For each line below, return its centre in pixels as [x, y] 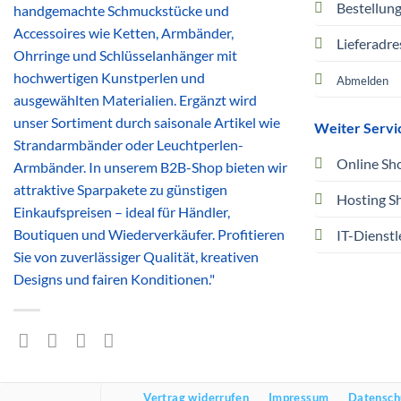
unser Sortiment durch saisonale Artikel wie [147, 123]
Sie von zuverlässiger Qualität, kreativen [136, 257]
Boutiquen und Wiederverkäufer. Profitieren [149, 235]
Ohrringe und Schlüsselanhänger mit [125, 55]
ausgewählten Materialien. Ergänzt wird [135, 100]
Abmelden [362, 81]
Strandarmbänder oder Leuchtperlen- [128, 145]
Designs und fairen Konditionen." [114, 279]
